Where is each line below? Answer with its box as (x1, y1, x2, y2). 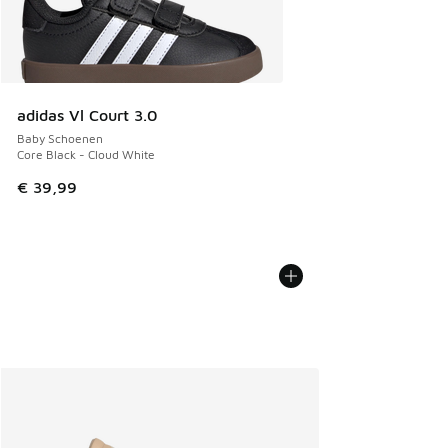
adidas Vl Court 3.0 (17, 106, 157, 125)
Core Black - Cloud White (17, 147, 155, 163)
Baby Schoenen (17, 131, 103, 147)
